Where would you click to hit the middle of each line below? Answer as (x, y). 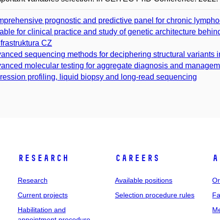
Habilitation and (41, 210)
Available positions (143, 180)
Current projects (42, 195)
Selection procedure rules (154, 195)
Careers (137, 158)
